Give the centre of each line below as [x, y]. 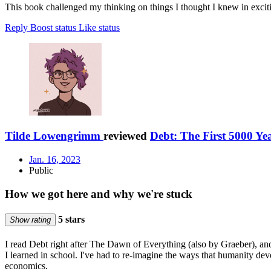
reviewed [127, 136]
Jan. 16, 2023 [55, 159]
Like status [99, 28]
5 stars [70, 219]
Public [41, 170]
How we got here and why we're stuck [99, 194]
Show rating [30, 220]
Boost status [53, 28]
